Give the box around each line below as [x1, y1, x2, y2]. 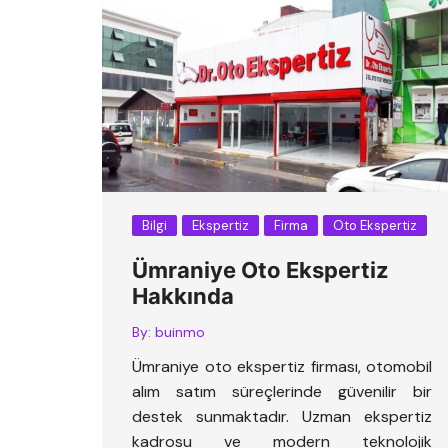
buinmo [155, 323, 205, 342]
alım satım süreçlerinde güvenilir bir [132, 381, 432, 403]
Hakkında [132, 283, 234, 310]
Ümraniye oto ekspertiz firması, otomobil [132, 356, 432, 378]
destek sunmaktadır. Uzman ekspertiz [132, 406, 432, 428]
